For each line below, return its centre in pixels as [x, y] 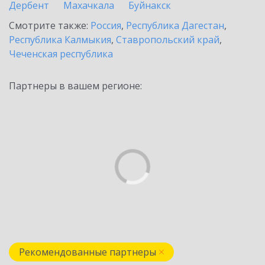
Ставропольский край [168, 40]
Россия [106, 25]
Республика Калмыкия [60, 40]
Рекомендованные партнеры [88, 252]
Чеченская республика [61, 54]
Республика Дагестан [175, 25]
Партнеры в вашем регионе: [75, 86]
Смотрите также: [50, 25]
